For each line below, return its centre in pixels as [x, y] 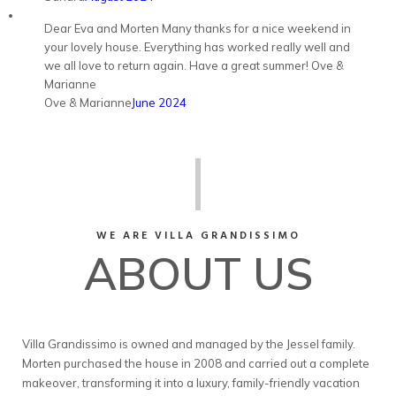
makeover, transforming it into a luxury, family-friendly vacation [191, 383]
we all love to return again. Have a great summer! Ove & [194, 65]
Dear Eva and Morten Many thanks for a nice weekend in [198, 28]
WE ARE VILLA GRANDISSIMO [198, 236]
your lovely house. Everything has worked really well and [197, 47]
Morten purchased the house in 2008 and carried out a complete [196, 363]
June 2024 [159, 103]
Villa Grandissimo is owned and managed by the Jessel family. [189, 344]
